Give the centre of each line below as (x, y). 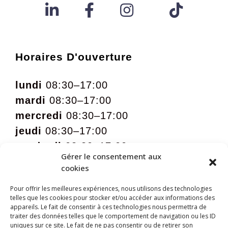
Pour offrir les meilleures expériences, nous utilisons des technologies (111, 189)
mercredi (39, 115)
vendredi (38, 146)
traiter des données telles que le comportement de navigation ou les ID (113, 216)
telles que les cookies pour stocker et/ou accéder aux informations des (112, 198)
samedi (34, 161)
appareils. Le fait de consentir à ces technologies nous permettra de (108, 207)
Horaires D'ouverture (74, 56)
